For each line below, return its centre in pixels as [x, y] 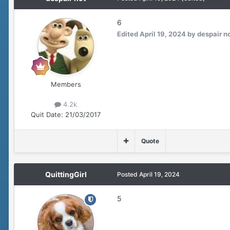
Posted [128, 174]
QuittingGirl [66, 174]
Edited [128, 34]
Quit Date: [47, 114]
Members [66, 84]
